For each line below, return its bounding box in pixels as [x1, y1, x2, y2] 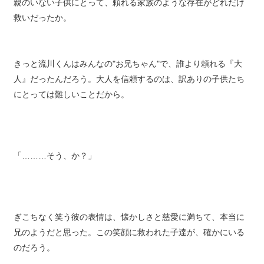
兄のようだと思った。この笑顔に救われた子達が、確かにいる [13, 236, 245, 245]
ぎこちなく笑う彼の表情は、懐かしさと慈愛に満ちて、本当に [13, 220, 245, 230]
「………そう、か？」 [13, 159, 96, 169]
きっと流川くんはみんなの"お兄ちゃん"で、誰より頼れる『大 [13, 67, 242, 77]
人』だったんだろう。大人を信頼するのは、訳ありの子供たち [13, 82, 245, 92]
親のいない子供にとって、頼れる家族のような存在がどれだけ [13, 6, 245, 15]
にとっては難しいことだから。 [13, 98, 129, 107]
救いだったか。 [13, 21, 71, 31]
